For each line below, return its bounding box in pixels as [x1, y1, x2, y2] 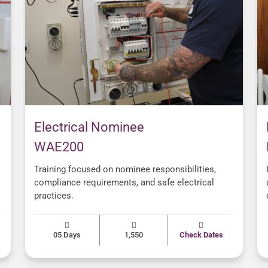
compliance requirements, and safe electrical [34, 177, 214, 188]
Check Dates [179, 230, 223, 240]
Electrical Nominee [34, 120, 144, 135]
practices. [34, 190, 74, 202]
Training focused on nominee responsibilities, [34, 164, 216, 175]
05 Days [53, 230, 81, 240]
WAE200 [34, 139, 84, 155]
